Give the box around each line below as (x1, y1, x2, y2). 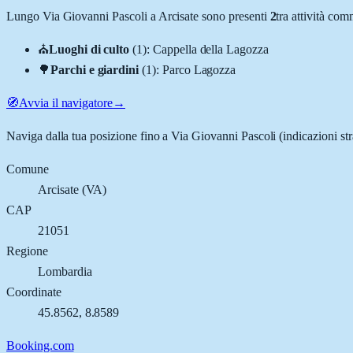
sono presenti (199, 9, 267, 23)
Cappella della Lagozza (152, 42, 269, 56)
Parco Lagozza (162, 62, 236, 76)
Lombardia (38, 264, 92, 278)
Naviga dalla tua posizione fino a (6, 128, 172, 143)
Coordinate (6, 284, 61, 299)
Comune (6, 162, 49, 176)
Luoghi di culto (48, 42, 130, 56)
